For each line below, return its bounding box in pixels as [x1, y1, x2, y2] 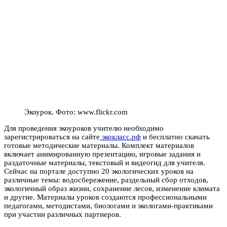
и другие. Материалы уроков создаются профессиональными [4, 193, 207, 201]
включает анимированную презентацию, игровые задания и [4, 149, 201, 158]
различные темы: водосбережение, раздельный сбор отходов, [4, 175, 208, 184]
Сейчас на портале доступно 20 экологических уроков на [4, 167, 194, 175]
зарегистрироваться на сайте [4, 132, 100, 141]
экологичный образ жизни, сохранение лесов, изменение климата [4, 184, 220, 193]
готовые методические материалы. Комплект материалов [4, 141, 194, 149]
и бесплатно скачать [141, 132, 210, 141]
